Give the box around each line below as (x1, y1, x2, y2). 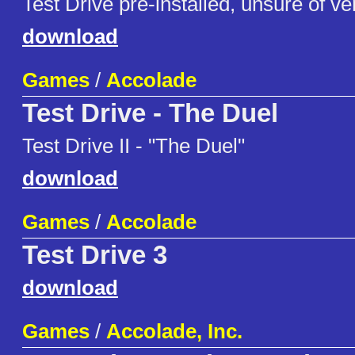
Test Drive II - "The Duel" (22, 134, 245, 158)
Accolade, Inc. (106, 319, 242, 344)
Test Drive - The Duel (22, 99, 278, 128)
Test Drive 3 (22, 241, 167, 270)
